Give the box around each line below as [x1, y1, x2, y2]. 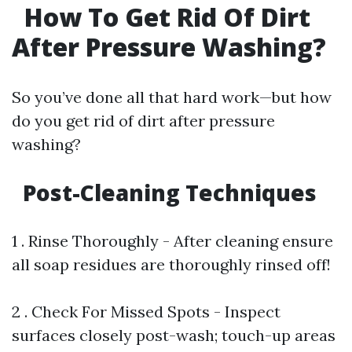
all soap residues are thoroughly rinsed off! [12, 255, 331, 274]
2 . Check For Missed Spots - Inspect [12, 302, 280, 321]
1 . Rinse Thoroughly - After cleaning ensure [12, 231, 333, 251]
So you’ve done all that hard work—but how [12, 87, 332, 107]
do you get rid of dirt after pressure [12, 111, 275, 130]
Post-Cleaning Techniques [17, 178, 317, 207]
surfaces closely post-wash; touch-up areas [12, 325, 335, 345]
